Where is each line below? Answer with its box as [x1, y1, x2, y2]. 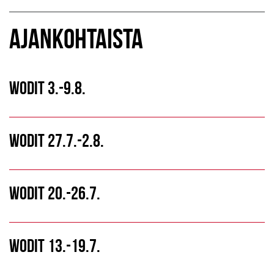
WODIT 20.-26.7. [9, 182, 100, 203]
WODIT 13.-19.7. [9, 235, 100, 256]
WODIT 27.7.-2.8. [9, 130, 104, 150]
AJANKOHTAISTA [9, 23, 143, 54]
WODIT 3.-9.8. [9, 77, 86, 98]
